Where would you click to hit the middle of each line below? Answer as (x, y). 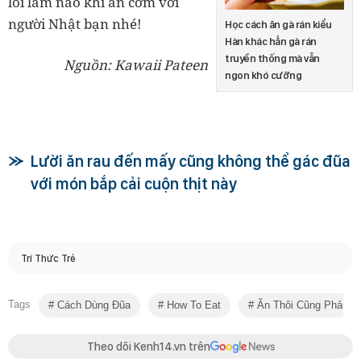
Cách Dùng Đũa (92, 305)
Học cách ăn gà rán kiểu (278, 25)
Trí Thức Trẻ (48, 258)
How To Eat (192, 305)
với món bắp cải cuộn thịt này (134, 184)
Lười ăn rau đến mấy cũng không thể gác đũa (191, 161)
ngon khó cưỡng (263, 75)
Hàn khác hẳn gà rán (271, 41)
